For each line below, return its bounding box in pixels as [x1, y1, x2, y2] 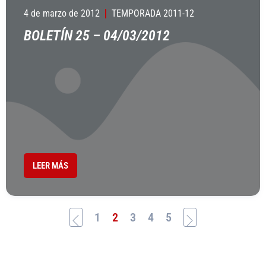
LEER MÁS [33, 160, 68, 171]
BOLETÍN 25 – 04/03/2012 [24, 27, 170, 44]
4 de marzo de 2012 [24, 8, 100, 19]
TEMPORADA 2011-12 [112, 8, 194, 19]
